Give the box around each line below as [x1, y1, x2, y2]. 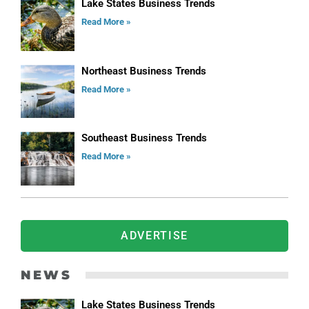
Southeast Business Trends [81, 132, 207, 145]
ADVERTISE [120, 228, 189, 242]
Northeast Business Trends [81, 64, 206, 77]
